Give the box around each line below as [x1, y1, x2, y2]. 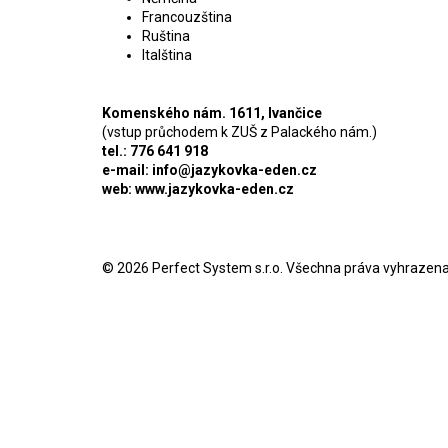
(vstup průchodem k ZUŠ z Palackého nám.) [102, 123, 377, 140]
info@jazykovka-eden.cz [152, 161, 317, 178]
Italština [142, 46, 192, 63]
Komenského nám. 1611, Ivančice [102, 104, 322, 121]
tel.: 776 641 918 [102, 142, 208, 159]
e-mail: [102, 161, 152, 178]
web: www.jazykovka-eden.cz [102, 180, 294, 197]
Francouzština [142, 8, 232, 25]
